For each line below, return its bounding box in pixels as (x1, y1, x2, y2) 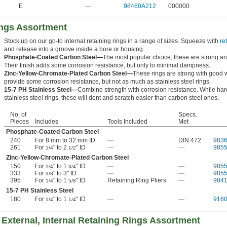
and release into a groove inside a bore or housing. (4, 46, 144, 53)
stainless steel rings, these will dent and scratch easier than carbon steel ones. (4, 94, 219, 102)
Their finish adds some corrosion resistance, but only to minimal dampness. (4, 62, 210, 69)
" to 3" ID (53, 170, 77, 177)
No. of (10, 111, 26, 119)
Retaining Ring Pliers (107, 177, 166, 184)
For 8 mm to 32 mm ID (35, 137, 95, 144)
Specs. (178, 111, 197, 119)
